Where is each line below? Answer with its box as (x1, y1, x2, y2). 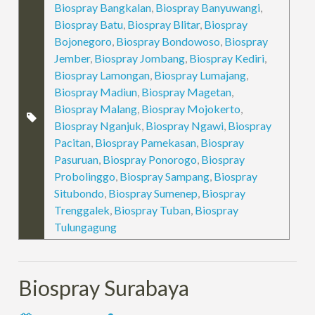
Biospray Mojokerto (141, 101, 241, 115)
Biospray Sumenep (108, 186, 198, 200)
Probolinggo (54, 169, 116, 183)
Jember (54, 51, 91, 65)
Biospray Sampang (120, 169, 210, 183)
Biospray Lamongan (54, 67, 150, 82)
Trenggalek (54, 202, 110, 217)
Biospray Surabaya (18, 274, 190, 300)
